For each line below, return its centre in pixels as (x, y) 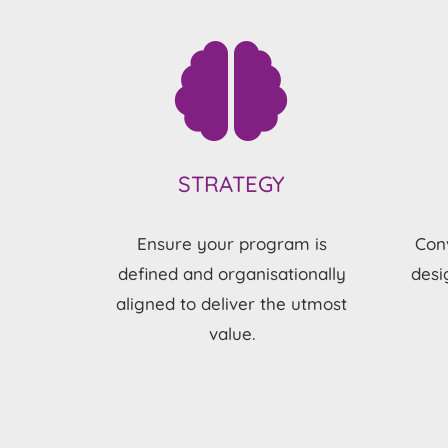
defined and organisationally (231, 273)
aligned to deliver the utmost (232, 303)
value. (231, 333)
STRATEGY (232, 184)
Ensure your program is (231, 243)
